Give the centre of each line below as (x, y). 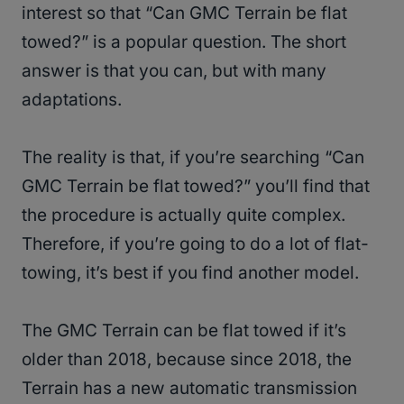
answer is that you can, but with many (174, 71)
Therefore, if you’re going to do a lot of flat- (195, 244)
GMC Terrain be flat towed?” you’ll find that (196, 187)
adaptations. (72, 100)
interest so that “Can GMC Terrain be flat (184, 14)
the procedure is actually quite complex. (184, 216)
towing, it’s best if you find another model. (190, 273)
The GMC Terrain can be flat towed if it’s (184, 331)
